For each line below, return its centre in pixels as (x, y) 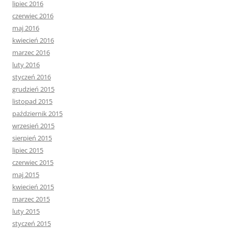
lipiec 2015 (28, 150)
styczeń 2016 (32, 77)
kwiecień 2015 (33, 187)
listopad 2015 (32, 102)
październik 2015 (37, 114)
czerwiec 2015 (33, 163)
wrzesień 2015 (33, 126)
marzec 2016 (31, 53)
